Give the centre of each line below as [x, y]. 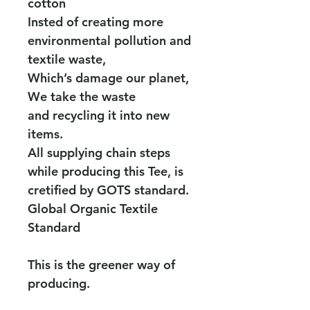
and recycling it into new [99, 116]
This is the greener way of [101, 265]
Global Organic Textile [93, 209]
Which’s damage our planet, [108, 78]
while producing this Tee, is [106, 172]
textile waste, [67, 60]
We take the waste [82, 97]
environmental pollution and [109, 41]
